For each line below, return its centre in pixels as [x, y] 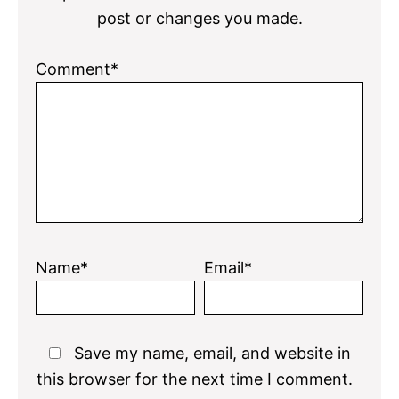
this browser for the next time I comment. [194, 379]
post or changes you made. [199, 19]
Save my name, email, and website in [212, 354]
